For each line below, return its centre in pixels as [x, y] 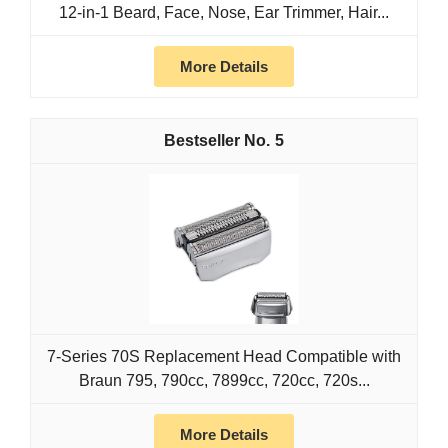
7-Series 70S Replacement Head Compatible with [224, 357]
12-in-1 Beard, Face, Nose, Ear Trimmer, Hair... [224, 13]
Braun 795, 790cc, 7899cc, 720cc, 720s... [224, 381]
